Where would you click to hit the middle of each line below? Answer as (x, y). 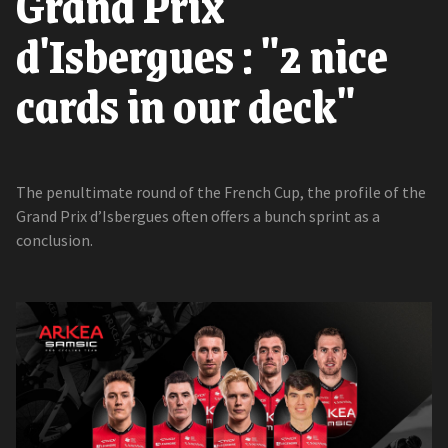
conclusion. (54, 240)
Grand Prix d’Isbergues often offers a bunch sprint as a (198, 216)
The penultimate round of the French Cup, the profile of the (221, 192)
